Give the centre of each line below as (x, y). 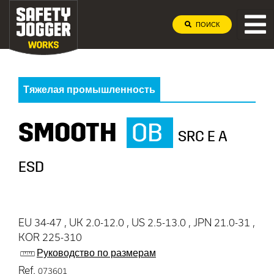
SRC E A (203, 136)
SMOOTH (68, 133)
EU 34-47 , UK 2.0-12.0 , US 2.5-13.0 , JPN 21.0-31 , (137, 222)
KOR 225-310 (50, 237)
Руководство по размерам (96, 253)
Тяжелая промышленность (89, 89)
